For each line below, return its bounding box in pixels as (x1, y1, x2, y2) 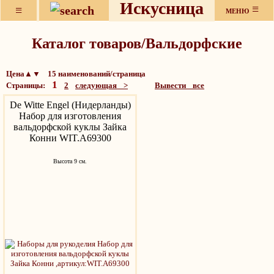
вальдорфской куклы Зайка (13, 122, 127, 132)
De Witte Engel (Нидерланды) (9, 100, 131, 110)
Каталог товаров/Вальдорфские (32, 35, 242, 52)
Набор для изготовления (19, 111, 121, 121)
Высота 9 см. (53, 158, 87, 165)
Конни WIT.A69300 (29, 133, 111, 143)
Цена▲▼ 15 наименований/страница (6, 69, 146, 78)
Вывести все (155, 81, 204, 90)
